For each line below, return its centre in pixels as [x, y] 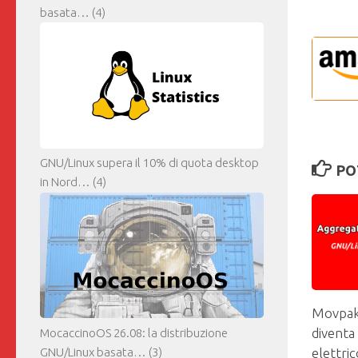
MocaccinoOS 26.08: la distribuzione [134, 333]
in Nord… [65, 182]
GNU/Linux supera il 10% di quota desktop [149, 163]
